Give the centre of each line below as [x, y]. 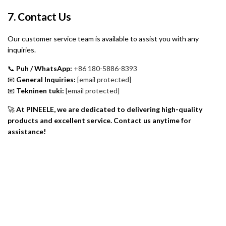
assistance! [27, 132]
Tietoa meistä [113, 189]
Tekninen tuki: [40, 91]
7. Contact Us [39, 16]
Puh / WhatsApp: [44, 69]
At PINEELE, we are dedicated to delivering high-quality [109, 109]
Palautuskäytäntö [113, 211]
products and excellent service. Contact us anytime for [99, 121]
